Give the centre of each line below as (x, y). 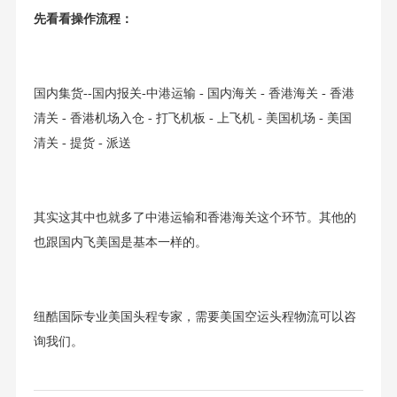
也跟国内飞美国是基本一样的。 (120, 242)
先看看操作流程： (83, 19)
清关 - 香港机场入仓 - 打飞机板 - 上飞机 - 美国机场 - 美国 (192, 118)
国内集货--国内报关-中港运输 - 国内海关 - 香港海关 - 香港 (194, 93)
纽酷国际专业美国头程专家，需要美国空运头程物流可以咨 (195, 316)
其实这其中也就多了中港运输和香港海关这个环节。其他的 (195, 217)
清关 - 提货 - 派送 (82, 143)
